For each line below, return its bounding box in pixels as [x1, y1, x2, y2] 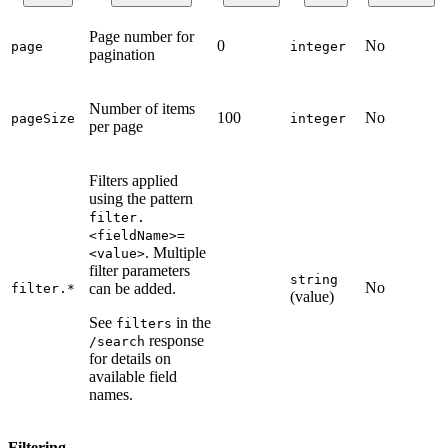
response [145, 331, 204, 349]
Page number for [89, 27, 194, 45]
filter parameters [89, 261, 190, 279]
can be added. [89, 279, 176, 297]
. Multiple [145, 243, 206, 261]
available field [89, 367, 177, 385]
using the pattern [89, 189, 193, 207]
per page [89, 117, 143, 135]
